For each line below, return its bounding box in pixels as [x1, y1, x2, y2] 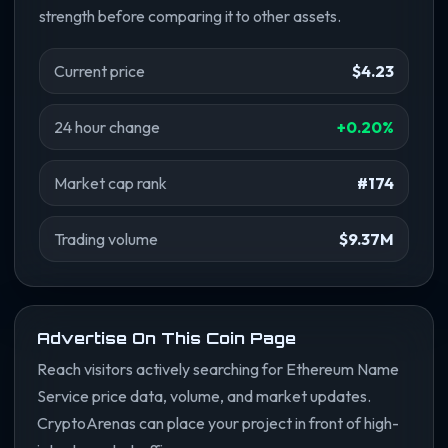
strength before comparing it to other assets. [39, 5, 341, 26]
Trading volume [54, 228, 158, 249]
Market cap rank [54, 172, 167, 193]
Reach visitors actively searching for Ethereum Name [37, 358, 399, 379]
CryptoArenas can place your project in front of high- [37, 412, 399, 433]
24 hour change [54, 116, 160, 137]
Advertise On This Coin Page [37, 327, 296, 348]
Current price [54, 60, 145, 81]
